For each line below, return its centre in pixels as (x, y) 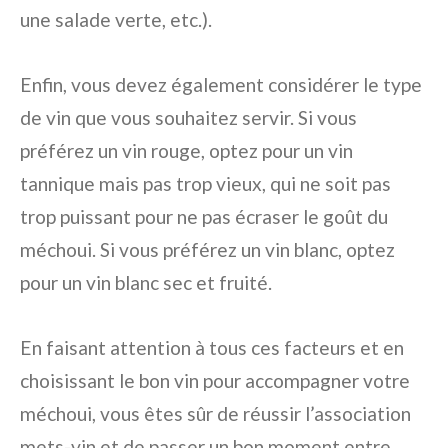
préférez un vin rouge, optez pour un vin (186, 150)
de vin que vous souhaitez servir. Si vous (188, 117)
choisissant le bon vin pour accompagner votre (215, 380)
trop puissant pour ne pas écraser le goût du (204, 216)
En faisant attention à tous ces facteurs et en (212, 347)
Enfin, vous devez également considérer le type (221, 84)
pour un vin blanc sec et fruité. (146, 282)
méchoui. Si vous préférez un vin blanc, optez (207, 249)
